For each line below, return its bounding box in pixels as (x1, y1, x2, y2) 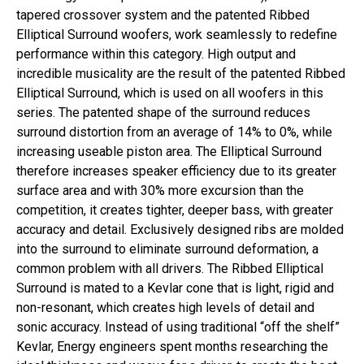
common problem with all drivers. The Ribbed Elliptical (16, 261, 323, 276)
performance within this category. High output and (16, 46, 296, 62)
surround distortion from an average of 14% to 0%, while (16, 124, 332, 140)
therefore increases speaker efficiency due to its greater (16, 163, 336, 179)
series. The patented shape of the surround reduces (16, 105, 310, 120)
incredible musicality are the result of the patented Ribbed (16, 66, 345, 81)
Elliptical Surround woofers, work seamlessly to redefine (16, 27, 337, 42)
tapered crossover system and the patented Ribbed (16, 7, 310, 23)
